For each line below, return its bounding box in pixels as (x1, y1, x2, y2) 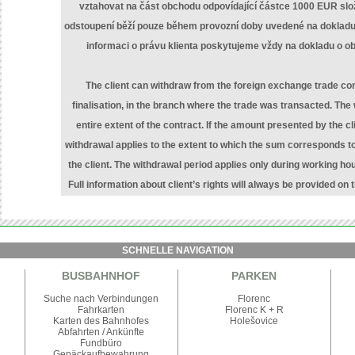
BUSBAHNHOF (62, 269, 140, 282)
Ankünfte (106, 326, 144, 338)
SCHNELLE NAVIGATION (121, 245, 234, 256)
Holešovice (230, 315, 278, 326)
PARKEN (231, 269, 277, 282)
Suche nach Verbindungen (44, 293, 158, 304)
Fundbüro (80, 338, 122, 349)
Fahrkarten (78, 304, 124, 315)
